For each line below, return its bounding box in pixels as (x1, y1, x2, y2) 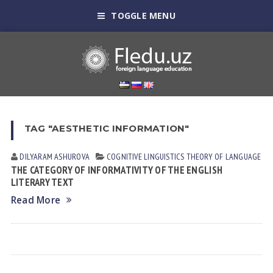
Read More (10, 194, 61, 207)
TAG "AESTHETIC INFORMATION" (24, 122, 190, 134)
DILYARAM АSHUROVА (19, 151, 90, 162)
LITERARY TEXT (10, 175, 74, 189)
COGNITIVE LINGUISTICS (107, 151, 185, 162)
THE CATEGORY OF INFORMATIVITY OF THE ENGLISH (10, 163, 223, 177)
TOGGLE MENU (111, 10, 175, 21)
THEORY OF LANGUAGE (186, 151, 261, 162)
